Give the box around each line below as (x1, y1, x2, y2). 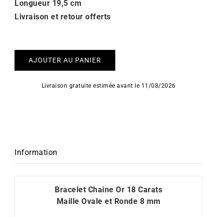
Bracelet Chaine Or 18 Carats (55, 185, 162, 194)
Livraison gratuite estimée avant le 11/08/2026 (41, 82, 176, 89)
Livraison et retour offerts (15, 12, 111, 21)
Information (15, 148, 58, 157)
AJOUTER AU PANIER (29, 56, 101, 64)
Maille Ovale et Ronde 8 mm (56, 196, 161, 206)
